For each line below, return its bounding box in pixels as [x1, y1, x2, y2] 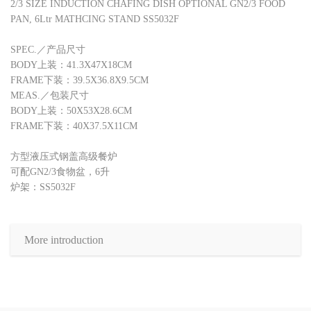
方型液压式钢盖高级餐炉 [10, 151, 117, 162]
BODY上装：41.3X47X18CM [10, 60, 132, 71]
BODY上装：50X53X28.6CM [10, 106, 132, 117]
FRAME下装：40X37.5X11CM [10, 121, 137, 132]
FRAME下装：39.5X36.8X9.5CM [10, 75, 149, 86]
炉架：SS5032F [10, 182, 76, 193]
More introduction [24, 234, 103, 246]
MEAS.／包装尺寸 [10, 90, 89, 101]
